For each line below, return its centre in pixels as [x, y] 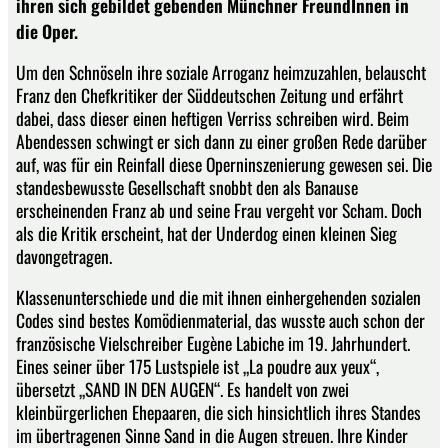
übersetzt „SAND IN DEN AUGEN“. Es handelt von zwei [182, 388]
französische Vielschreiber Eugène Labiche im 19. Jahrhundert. [213, 342]
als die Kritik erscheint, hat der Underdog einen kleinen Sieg [206, 233]
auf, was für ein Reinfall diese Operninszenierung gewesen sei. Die [224, 164]
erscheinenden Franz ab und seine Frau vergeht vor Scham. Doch [219, 210]
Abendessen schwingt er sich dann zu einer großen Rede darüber [221, 141]
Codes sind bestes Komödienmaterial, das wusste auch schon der [220, 319]
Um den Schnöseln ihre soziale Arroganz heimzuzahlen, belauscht [221, 72]
